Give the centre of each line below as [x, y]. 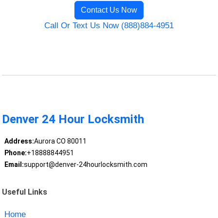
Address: [19, 141]
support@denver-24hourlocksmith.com [85, 165]
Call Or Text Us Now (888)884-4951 [109, 26]
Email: [14, 165]
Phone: [15, 153]
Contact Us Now [109, 10]
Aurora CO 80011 [60, 141]
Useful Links [25, 192]
